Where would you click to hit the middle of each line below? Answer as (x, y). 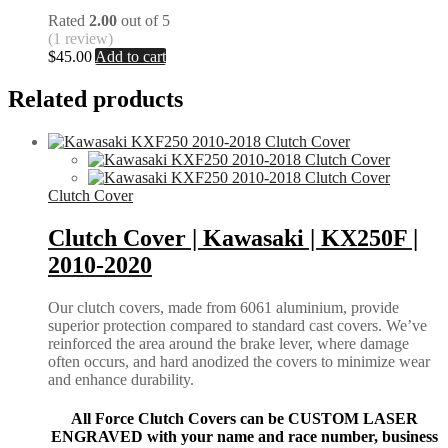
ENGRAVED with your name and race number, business (244, 437)
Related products (95, 99)
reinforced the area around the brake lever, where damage (228, 343)
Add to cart (130, 57)
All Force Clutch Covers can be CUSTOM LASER (244, 419)
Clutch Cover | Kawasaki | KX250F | (233, 237)
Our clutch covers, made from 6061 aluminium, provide (223, 307)
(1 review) (80, 39)
